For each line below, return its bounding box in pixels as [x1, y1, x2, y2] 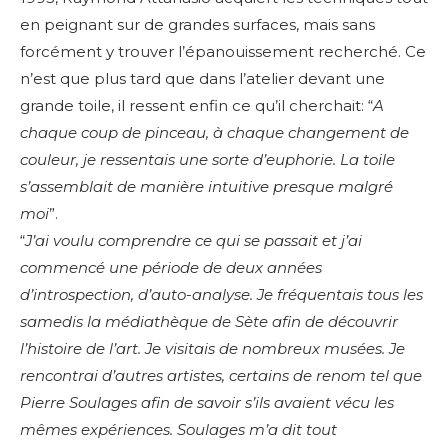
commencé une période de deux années [20, 258, 322, 278]
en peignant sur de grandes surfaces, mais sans [20, 15, 375, 35]
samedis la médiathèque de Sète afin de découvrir [20, 312, 398, 332]
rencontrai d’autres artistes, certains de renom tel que [20, 366, 422, 386]
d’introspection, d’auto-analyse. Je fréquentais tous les [20, 285, 423, 305]
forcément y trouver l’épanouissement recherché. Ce [20, 42, 426, 62]
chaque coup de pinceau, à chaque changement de [20, 123, 409, 143]
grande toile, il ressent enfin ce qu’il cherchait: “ [20, 96, 373, 116]
